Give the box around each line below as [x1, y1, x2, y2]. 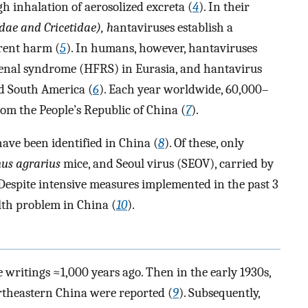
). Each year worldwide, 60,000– [99, 81, 269, 97]
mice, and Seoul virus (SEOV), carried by [60, 156, 274, 172]
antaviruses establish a [113, 19, 233, 35]
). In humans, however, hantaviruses [66, 40, 257, 56]
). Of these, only [164, 135, 244, 151]
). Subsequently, [179, 285, 260, 300]
